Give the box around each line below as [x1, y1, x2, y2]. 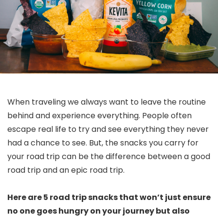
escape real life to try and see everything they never [7, 123, 209, 135]
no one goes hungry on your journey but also [7, 205, 190, 217]
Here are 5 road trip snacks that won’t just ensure [7, 191, 211, 203]
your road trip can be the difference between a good [7, 150, 210, 162]
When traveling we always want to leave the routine [7, 96, 206, 108]
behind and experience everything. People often [7, 109, 192, 121]
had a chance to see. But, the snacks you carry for [7, 137, 199, 148]
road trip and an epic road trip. [7, 164, 125, 176]
